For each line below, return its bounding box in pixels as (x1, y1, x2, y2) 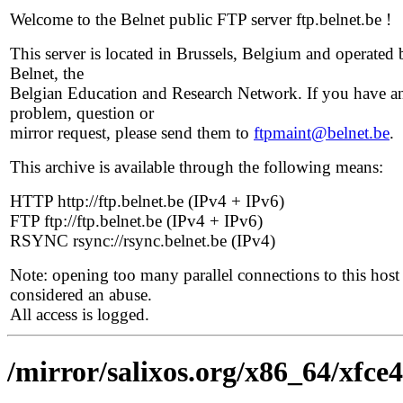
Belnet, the (10, 64, 84, 83)
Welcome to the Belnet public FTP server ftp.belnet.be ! (10, 10, 391, 29)
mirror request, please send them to (10, 123, 254, 142)
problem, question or (10, 103, 154, 122)
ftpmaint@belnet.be (254, 123, 390, 142)
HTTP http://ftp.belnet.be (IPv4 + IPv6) (10, 192, 284, 210)
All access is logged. (10, 305, 149, 324)
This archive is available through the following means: (10, 157, 383, 176)
